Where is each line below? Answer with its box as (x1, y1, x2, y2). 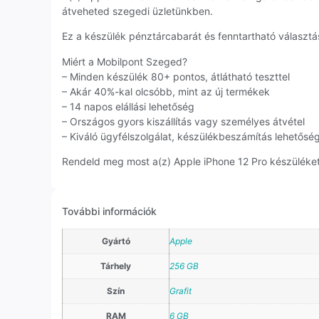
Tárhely (100, 261, 131, 272)
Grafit (169, 286, 192, 297)
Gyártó (101, 236, 130, 247)
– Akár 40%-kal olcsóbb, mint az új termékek (62, 85, 270, 98)
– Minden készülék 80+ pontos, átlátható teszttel (62, 70, 290, 83)
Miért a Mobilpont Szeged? (62, 55, 187, 68)
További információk (62, 205, 157, 218)
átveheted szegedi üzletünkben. (62, 4, 213, 17)
